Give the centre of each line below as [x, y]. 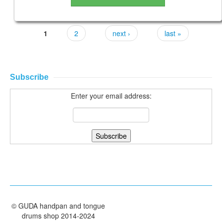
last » [173, 33]
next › [121, 33]
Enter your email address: [111, 95]
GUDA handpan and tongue [62, 206]
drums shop [40, 216]
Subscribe [29, 77]
